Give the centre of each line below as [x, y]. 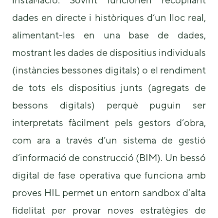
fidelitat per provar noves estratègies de [109, 210]
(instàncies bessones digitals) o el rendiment [109, 70]
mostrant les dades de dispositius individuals [109, 53]
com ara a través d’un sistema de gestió [109, 140]
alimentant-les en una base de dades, [109, 35]
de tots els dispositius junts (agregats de [109, 88]
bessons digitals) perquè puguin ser [109, 105]
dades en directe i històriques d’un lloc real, [109, 18]
